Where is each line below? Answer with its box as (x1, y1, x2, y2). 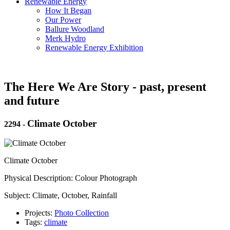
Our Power (45, 15, 81, 24)
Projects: (25, 208, 54, 218)
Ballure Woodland (45, 24, 104, 33)
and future (4, 93, 60, 107)
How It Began (45, 6, 91, 15)
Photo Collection (54, 208, 109, 218)
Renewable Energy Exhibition (45, 43, 143, 52)
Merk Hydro (45, 33, 86, 43)
